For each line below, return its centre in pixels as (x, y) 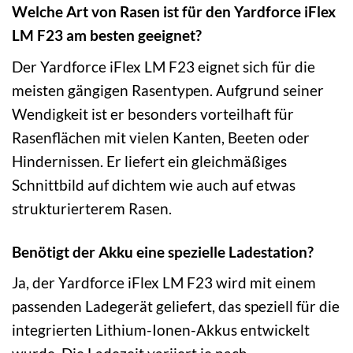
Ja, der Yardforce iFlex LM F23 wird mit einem (164, 283)
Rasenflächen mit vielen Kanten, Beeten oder (161, 137)
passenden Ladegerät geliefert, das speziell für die (176, 307)
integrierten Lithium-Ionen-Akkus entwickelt (161, 330)
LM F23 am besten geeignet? (107, 35)
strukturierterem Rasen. (92, 208)
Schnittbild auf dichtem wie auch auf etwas (154, 184)
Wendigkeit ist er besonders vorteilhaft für (153, 113)
